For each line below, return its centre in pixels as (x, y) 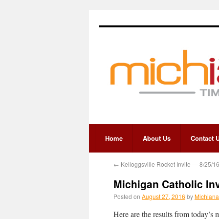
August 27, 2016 (164, 196)
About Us (157, 138)
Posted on (127, 196)
